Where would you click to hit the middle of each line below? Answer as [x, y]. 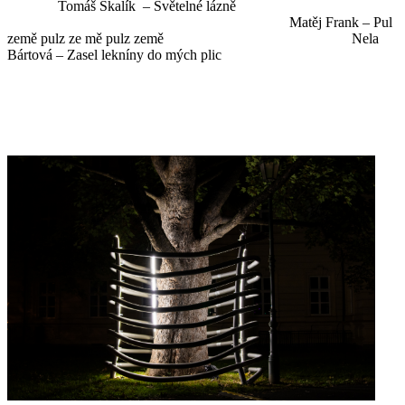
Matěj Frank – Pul [200, 23]
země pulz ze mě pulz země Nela [193, 39]
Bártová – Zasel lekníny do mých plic [114, 55]
